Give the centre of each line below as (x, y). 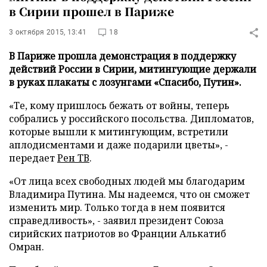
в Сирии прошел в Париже (91, 11)
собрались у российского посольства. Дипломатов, (131, 119)
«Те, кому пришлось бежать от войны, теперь (119, 105)
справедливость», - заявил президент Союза (116, 221)
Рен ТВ (73, 158)
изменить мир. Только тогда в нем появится (117, 207)
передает (33, 158)
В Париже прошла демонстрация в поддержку (122, 56)
